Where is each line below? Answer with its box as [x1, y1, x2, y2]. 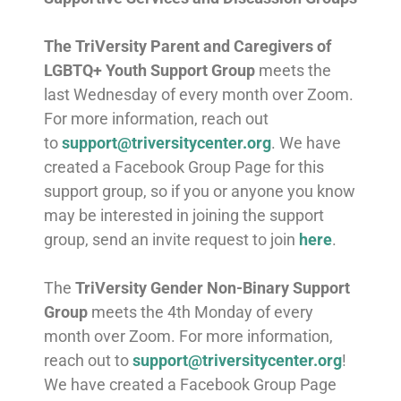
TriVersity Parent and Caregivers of [74, 36, 331, 55]
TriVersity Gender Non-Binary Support [74, 277, 350, 297]
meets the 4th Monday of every [90, 302, 313, 321]
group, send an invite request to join [43, 229, 299, 249]
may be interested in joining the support [43, 205, 324, 225]
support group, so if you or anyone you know [43, 181, 355, 200]
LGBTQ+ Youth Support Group [43, 60, 255, 80]
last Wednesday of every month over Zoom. [43, 84, 354, 104]
